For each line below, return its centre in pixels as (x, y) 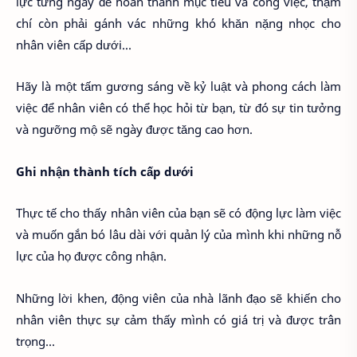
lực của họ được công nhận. (93, 256)
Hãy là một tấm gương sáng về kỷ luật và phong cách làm (178, 86)
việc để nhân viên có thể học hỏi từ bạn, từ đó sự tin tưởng (178, 108)
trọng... (35, 341)
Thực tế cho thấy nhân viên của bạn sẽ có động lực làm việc (178, 213)
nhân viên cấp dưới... (74, 44)
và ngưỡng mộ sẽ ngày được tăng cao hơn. (134, 129)
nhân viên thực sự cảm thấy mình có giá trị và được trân (178, 319)
